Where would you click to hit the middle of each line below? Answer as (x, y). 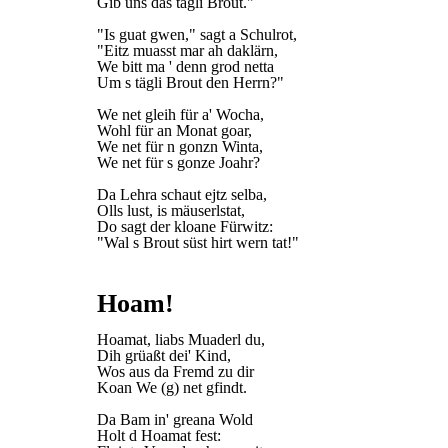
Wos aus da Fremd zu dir (175, 371)
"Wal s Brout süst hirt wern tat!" (198, 242)
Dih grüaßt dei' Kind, (164, 355)
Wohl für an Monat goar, (174, 130)
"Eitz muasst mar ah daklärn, (187, 50)
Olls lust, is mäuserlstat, (171, 210)
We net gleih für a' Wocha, (180, 114)
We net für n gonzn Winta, (180, 146)
